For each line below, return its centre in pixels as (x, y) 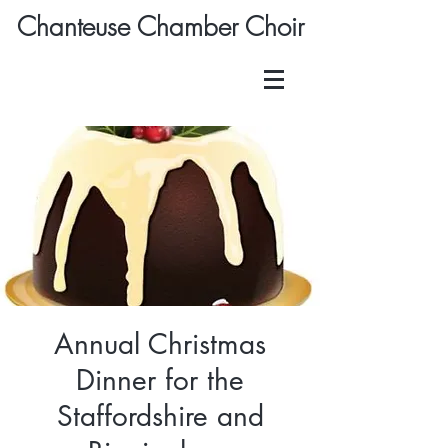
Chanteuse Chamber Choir (160, 27)
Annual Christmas (160, 344)
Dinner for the (160, 380)
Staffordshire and (160, 416)
